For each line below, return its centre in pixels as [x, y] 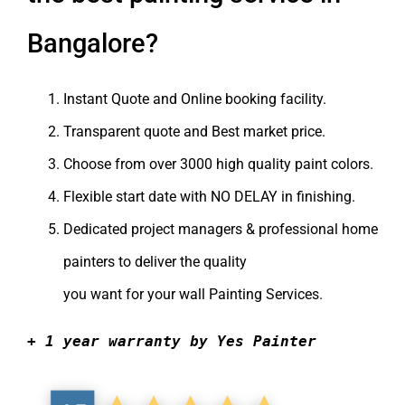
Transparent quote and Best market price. [194, 131]
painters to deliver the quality [155, 261]
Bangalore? [93, 43]
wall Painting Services [249, 294]
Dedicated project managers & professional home [221, 229]
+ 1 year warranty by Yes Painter [172, 341]
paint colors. [332, 164]
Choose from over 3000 [140, 164]
